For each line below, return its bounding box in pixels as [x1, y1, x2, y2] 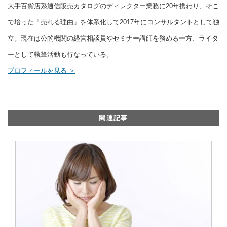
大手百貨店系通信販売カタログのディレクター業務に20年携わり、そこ [8, 2, 219, 10]
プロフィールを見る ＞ [8, 67, 75, 74]
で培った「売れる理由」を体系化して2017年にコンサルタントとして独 [8, 18, 219, 26]
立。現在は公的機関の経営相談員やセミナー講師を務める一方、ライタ [8, 34, 218, 42]
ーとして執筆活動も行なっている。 [8, 51, 113, 58]
